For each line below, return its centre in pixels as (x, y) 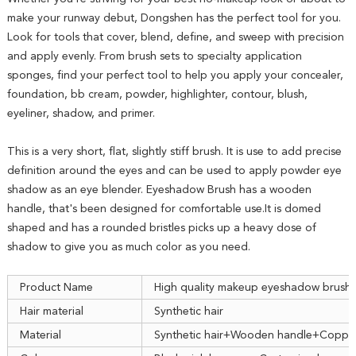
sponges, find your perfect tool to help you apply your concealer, (175, 75)
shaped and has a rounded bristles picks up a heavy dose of (161, 228)
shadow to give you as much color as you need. (128, 247)
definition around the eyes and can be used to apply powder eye (174, 170)
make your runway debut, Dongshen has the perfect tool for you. (174, 18)
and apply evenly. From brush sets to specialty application (154, 56)
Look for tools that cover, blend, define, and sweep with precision (175, 37)
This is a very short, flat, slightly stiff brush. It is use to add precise (174, 151)
